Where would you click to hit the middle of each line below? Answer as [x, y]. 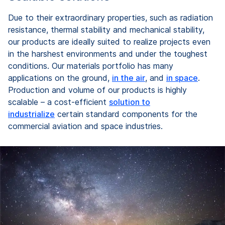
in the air [129, 78]
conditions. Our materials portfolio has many [91, 66]
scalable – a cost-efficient [59, 102]
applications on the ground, [60, 78]
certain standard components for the [126, 114]
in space [182, 78]
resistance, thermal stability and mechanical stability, [106, 29]
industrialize [31, 114]
